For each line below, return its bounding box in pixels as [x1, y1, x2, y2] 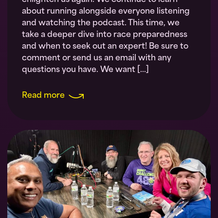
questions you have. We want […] [22, 66, 149, 74]
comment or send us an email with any [22, 54, 171, 63]
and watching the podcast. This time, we [22, 19, 180, 28]
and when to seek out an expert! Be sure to [22, 43, 188, 51]
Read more [22, 91, 65, 100]
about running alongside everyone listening [22, 8, 190, 16]
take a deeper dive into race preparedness [22, 31, 187, 39]
